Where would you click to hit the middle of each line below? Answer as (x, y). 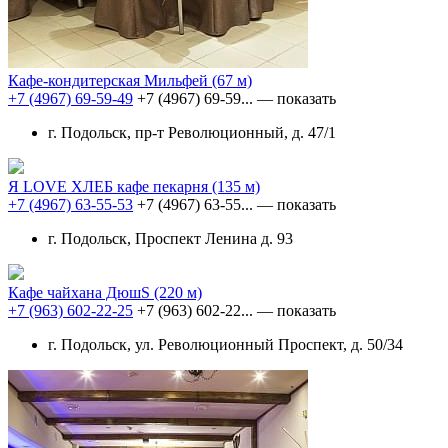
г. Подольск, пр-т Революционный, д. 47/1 (192, 132)
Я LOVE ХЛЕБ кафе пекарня (110, 186)
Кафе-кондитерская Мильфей (110, 80)
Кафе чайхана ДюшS (81, 292)
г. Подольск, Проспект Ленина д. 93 (170, 238)
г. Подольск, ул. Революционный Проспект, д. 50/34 (225, 344)
